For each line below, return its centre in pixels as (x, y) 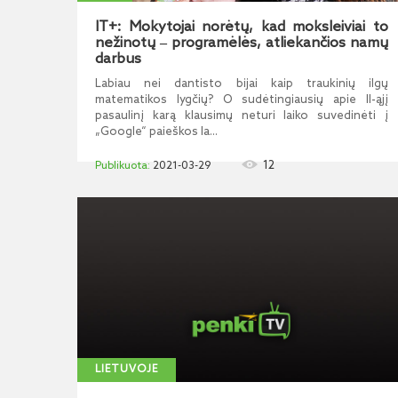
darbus (118, 59)
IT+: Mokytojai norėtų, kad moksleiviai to (242, 27)
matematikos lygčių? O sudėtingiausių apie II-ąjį (242, 100)
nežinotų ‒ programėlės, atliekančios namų (242, 43)
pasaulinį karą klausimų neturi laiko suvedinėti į (242, 116)
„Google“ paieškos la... (156, 132)
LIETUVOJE (127, 370)
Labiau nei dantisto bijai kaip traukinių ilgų (242, 84)
